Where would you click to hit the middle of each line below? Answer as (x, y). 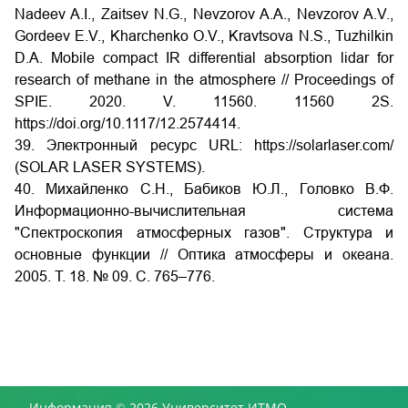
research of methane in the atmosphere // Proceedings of (204, 80)
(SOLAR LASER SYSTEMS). (110, 167)
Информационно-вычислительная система (204, 211)
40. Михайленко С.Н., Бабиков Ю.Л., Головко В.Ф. (204, 189)
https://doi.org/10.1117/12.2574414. (127, 123)
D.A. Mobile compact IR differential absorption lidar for (204, 58)
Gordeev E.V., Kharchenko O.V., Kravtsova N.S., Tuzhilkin (204, 36)
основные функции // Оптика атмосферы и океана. (204, 255)
